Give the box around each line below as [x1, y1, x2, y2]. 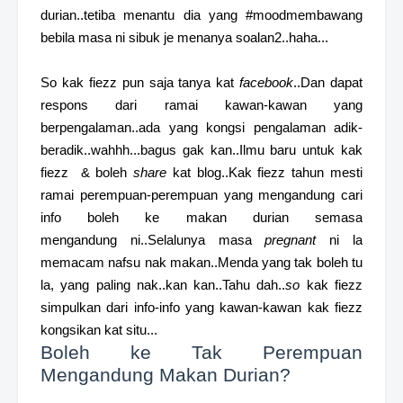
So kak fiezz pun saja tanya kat [40, 75, 240, 91]
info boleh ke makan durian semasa [40, 210, 363, 226]
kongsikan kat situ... [40, 322, 157, 338]
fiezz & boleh [40, 165, 134, 181]
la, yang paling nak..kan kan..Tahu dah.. [40, 277, 286, 293]
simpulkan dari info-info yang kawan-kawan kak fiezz [40, 300, 363, 316]
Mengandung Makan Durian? [40, 364, 291, 386]
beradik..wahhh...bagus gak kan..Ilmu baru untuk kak [40, 142, 363, 158]
